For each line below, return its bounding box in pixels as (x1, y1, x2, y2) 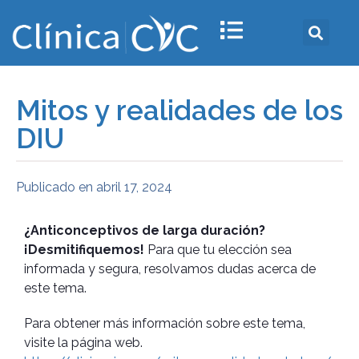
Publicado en (16, 179, 93, 195)
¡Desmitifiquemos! (24, 241, 147, 257)
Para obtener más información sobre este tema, (24, 315, 305, 331)
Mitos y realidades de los (16, 93, 343, 127)
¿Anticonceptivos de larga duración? (24, 222, 265, 238)
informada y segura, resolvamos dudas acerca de (24, 260, 316, 276)
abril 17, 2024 (96, 179, 172, 195)
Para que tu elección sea (147, 241, 292, 257)
